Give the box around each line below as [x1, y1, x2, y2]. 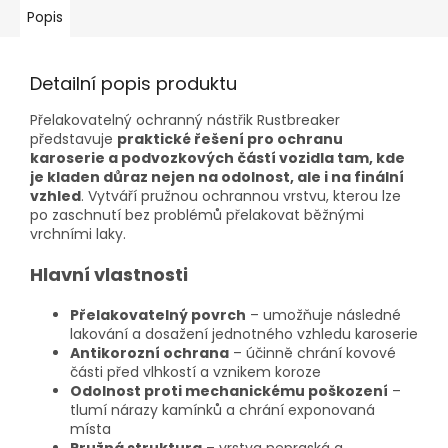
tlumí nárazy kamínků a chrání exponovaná [70, 399, 375, 420]
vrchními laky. [30, 223, 126, 244]
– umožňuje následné [246, 304, 401, 325]
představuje [30, 128, 117, 149]
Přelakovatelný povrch [70, 304, 246, 325]
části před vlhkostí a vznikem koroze [70, 361, 321, 382]
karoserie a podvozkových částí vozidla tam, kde [30, 147, 405, 168]
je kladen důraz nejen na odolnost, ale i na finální [30, 166, 404, 187]
